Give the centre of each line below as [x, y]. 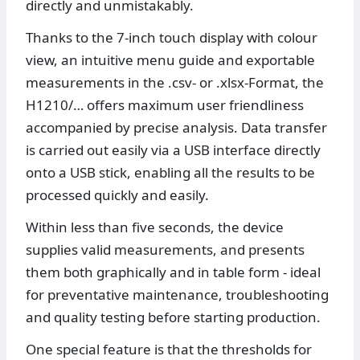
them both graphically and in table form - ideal [173, 272]
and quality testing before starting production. [173, 317]
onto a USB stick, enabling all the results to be [170, 173]
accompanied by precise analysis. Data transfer [176, 128]
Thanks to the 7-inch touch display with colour [172, 38]
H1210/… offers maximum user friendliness [165, 105]
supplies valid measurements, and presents [165, 250]
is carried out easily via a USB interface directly [173, 150]
